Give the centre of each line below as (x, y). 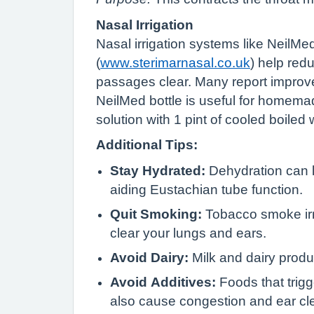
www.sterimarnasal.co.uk (175, 62)
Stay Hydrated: (158, 170)
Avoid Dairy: (149, 257)
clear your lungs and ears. (188, 233)
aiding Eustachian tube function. (206, 189)
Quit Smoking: (156, 214)
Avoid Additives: (163, 282)
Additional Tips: (147, 145)
